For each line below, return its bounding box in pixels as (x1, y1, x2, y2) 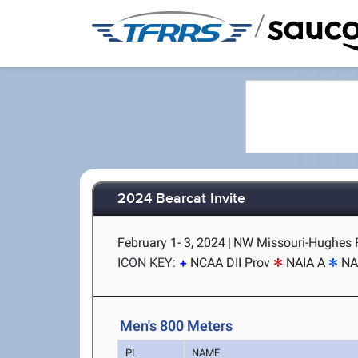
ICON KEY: (117, 255, 177, 270)
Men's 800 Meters (120, 317, 233, 334)
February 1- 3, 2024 (117, 235, 226, 250)
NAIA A (286, 255, 326, 270)
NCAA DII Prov (190, 255, 271, 270)
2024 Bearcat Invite (117, 190, 246, 209)
